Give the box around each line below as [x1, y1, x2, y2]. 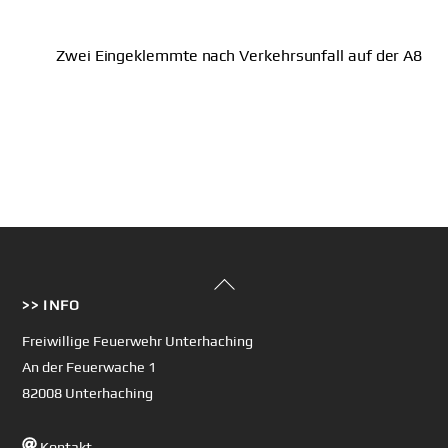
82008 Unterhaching [22, 385, 154, 402]
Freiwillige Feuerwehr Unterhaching [22, 333, 254, 350]
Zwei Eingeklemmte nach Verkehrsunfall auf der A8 [56, 46, 423, 66]
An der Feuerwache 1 [22, 359, 157, 376]
